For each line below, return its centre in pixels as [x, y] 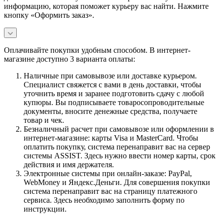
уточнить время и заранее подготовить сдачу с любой [114, 93]
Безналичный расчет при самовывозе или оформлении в [119, 129]
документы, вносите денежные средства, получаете [110, 111]
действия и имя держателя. [69, 164]
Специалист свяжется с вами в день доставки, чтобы [112, 84]
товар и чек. [44, 120]
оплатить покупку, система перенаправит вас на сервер [117, 147]
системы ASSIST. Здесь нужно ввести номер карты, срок [120, 155]
